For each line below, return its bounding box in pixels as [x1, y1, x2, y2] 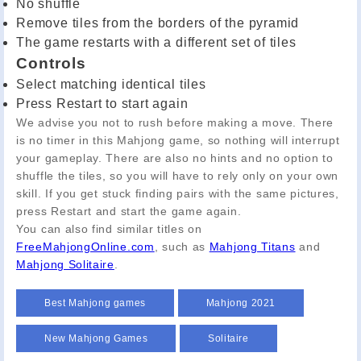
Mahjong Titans [209, 239, 296, 253]
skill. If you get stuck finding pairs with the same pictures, [16, 186, 339, 200]
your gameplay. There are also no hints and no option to [16, 151, 334, 164]
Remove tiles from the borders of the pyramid [16, 15, 300, 30]
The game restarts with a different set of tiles [16, 35, 297, 49]
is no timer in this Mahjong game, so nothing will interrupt [16, 133, 340, 147]
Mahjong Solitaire [16, 257, 114, 271]
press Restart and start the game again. [16, 204, 242, 218]
